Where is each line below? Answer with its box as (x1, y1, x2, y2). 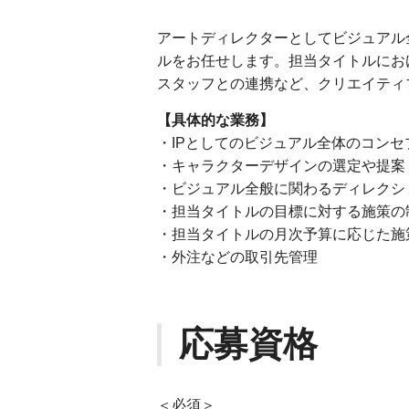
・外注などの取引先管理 (157, 249, 318, 265)
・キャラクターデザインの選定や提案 (157, 158, 405, 173)
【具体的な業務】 (157, 112, 274, 128)
